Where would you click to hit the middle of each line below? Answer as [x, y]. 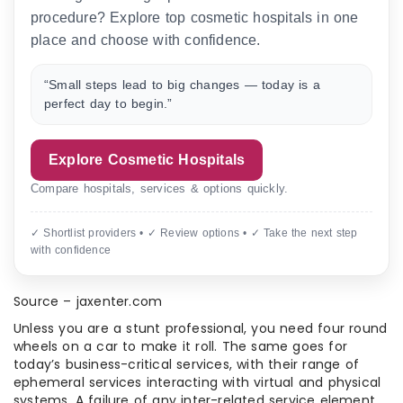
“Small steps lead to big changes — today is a [182, 85]
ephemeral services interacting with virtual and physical [197, 382]
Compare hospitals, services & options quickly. [160, 188]
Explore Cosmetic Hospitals [147, 160]
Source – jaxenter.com [88, 301]
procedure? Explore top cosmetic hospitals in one [195, 18]
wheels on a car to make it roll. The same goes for [181, 346]
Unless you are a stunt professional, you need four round [201, 328]
